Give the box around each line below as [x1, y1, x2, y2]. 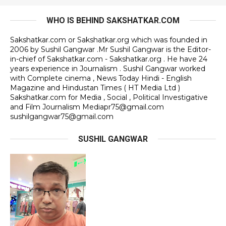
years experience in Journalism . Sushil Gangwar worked [10, 64, 205, 74]
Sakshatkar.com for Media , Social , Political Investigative [10, 93, 208, 102]
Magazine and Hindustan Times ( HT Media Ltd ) [10, 83, 180, 93]
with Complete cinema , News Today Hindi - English [10, 74, 192, 83]
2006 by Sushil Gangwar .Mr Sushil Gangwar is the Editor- [10, 45, 211, 54]
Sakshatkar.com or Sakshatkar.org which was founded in [10, 35, 207, 45]
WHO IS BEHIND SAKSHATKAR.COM [46, 16, 180, 26]
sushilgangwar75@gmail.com [10, 112, 114, 122]
